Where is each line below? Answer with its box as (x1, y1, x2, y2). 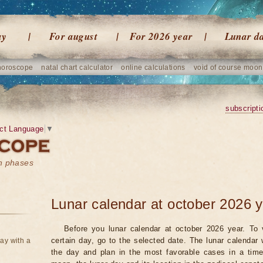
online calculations (121, 63, 186, 72)
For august (49, 29, 97, 43)
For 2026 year (130, 29, 193, 43)
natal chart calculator (41, 63, 113, 72)
